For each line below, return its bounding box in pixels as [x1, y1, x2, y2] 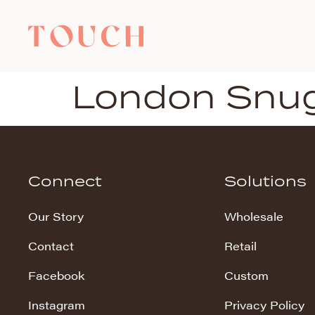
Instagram [28, 297, 85, 313]
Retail [224, 238, 257, 254]
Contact [28, 238, 74, 254]
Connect [28, 171, 102, 191]
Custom [224, 267, 269, 283]
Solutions [224, 171, 307, 191]
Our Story [28, 208, 84, 224]
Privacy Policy [224, 297, 304, 313]
